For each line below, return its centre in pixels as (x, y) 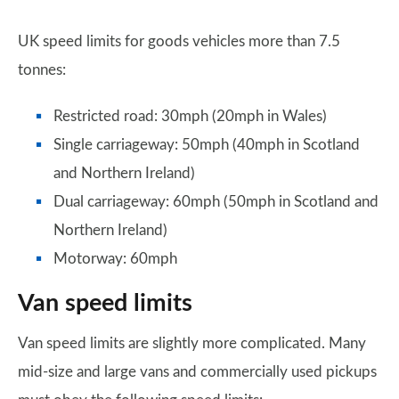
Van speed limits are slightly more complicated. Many (192, 344)
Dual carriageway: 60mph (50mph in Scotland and (216, 202)
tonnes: (42, 70)
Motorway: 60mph (115, 259)
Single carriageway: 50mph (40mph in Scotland (207, 145)
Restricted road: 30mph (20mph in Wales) (190, 117)
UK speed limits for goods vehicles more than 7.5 (179, 42)
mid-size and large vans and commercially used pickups (197, 372)
